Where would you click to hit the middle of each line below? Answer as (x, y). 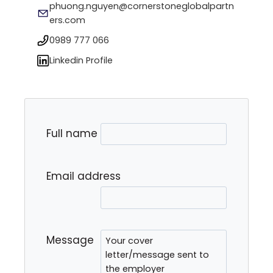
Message (70, 240)
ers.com (67, 20)
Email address (83, 176)
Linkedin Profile (81, 61)
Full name (72, 133)
